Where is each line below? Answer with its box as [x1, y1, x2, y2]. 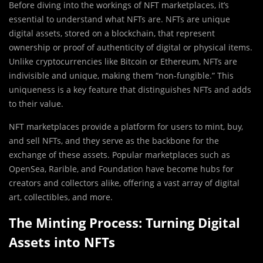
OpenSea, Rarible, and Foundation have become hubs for [9, 163, 234, 175]
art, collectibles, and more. [9, 191, 113, 203]
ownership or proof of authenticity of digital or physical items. [9, 42, 252, 53]
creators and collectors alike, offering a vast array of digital [9, 177, 240, 189]
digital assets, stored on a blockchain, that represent [9, 28, 215, 39]
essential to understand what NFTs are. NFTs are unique [9, 14, 230, 25]
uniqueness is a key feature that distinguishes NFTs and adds [9, 84, 251, 96]
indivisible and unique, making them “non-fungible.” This [9, 70, 234, 82]
